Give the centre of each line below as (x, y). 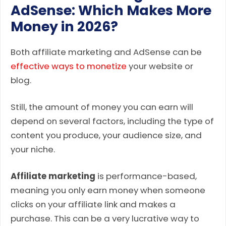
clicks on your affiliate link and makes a (93, 205)
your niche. (33, 150)
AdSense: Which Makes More (111, 11)
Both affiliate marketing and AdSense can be (106, 52)
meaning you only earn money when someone (108, 190)
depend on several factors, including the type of (112, 121)
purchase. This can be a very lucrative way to (105, 219)
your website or (160, 66)
